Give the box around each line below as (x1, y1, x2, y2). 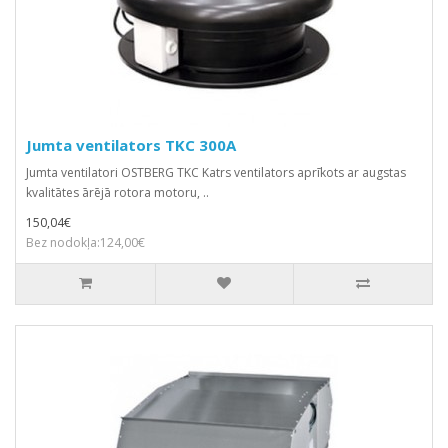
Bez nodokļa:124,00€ (26, 233, 145, 251)
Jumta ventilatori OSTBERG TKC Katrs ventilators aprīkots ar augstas (26, 163, 406, 181)
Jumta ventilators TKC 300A (26, 134, 236, 155)
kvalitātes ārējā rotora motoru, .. (26, 183, 209, 201)
